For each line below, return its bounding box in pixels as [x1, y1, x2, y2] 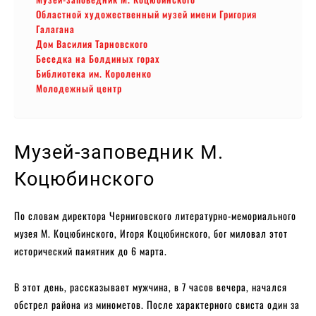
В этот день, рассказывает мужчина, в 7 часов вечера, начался [14, 279, 287, 294]
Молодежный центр [36, 80, 122, 95]
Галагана [36, 21, 75, 36]
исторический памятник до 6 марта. [14, 243, 167, 258]
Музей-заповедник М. [14, 140, 224, 164]
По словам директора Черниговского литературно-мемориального [14, 207, 296, 223]
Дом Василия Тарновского [36, 36, 148, 51]
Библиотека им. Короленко [36, 66, 152, 80]
